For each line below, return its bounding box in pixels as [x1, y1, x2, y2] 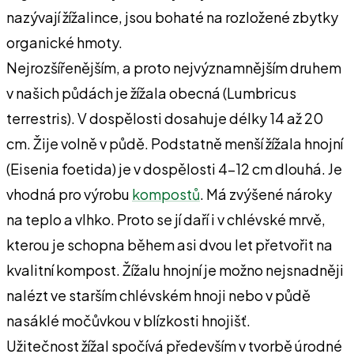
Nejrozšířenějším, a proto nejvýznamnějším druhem [6, 58, 341, 77]
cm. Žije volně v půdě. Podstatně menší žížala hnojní [6, 134, 343, 153]
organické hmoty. [6, 32, 122, 51]
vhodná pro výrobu [6, 184, 132, 203]
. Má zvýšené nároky [200, 184, 332, 203]
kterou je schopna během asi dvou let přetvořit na [6, 235, 333, 254]
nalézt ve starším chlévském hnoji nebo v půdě [6, 285, 311, 304]
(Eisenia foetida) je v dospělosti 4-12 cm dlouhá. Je [6, 159, 342, 178]
